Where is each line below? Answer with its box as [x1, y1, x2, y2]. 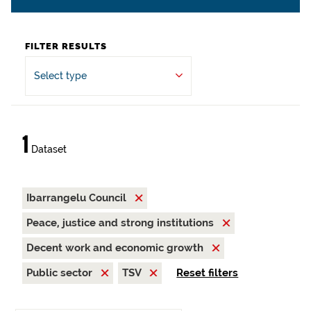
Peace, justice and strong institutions [26, 217, 217, 229]
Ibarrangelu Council [26, 192, 129, 204]
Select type [34, 70, 87, 81]
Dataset [28, 144, 67, 155]
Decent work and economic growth [26, 242, 206, 254]
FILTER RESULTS [25, 41, 107, 51]
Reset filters [176, 267, 239, 279]
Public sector [26, 267, 95, 279]
